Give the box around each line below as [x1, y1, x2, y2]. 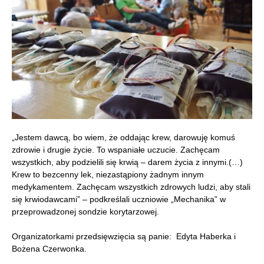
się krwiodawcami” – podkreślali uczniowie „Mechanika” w [12, 194, 226, 204]
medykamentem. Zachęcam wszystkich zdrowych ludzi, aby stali [12, 181, 250, 192]
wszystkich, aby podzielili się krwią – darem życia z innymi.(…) [12, 157, 243, 167]
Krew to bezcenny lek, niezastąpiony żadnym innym [12, 169, 204, 179]
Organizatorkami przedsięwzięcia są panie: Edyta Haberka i [12, 231, 236, 241]
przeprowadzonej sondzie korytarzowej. [12, 206, 159, 216]
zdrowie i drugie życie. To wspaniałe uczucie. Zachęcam [12, 144, 220, 154]
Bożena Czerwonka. [12, 243, 87, 253]
